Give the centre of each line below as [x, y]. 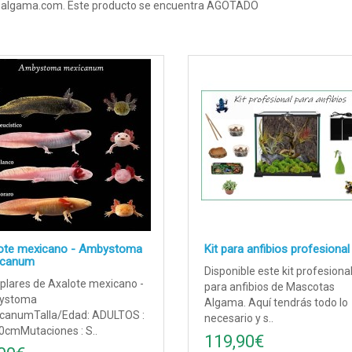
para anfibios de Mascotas [269, 287]
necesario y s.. [239, 319]
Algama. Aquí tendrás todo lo [276, 303]
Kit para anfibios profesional [277, 249]
